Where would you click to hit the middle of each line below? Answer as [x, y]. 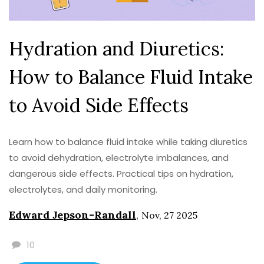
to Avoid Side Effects [99, 105]
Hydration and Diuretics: [116, 49]
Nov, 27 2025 [169, 215]
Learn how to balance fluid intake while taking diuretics [128, 142]
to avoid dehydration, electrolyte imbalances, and [119, 158]
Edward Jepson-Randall [72, 215]
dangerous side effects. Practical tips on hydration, [121, 174]
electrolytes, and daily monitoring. [83, 190]
